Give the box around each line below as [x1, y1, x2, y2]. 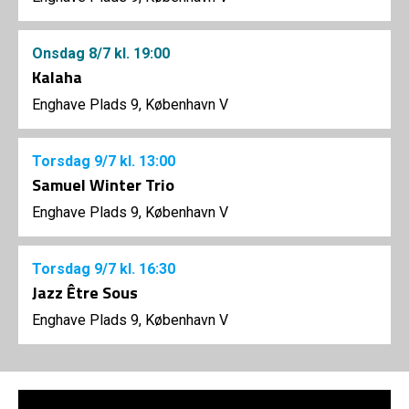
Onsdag [32, 45, 89, 63]
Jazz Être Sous [32, 280, 138, 306]
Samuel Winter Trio [32, 173, 174, 198]
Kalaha [32, 65, 82, 90]
